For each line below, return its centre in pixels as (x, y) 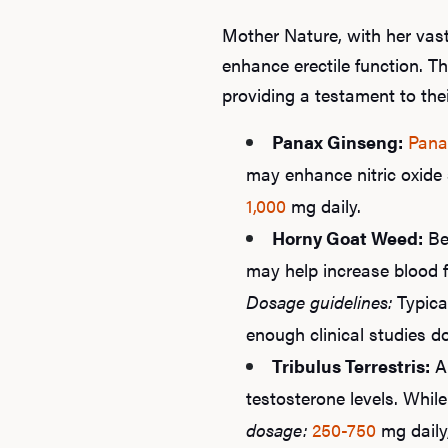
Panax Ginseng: (337, 141)
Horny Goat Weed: (347, 237)
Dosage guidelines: (319, 301)
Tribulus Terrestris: (351, 365)
